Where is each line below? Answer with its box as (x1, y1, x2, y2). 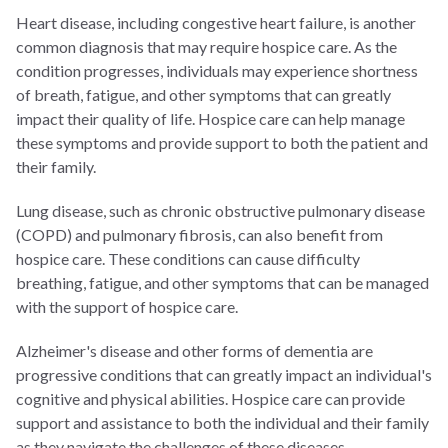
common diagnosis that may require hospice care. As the (16, 36, 397, 56)
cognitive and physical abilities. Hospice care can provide (16, 388, 405, 408)
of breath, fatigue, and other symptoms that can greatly (16, 84, 391, 104)
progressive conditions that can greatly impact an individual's (16, 364, 432, 384)
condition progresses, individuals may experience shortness (16, 60, 418, 80)
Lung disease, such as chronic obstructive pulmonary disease (16, 200, 425, 220)
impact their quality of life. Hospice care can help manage (16, 108, 405, 128)
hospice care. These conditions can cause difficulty (16, 248, 360, 268)
